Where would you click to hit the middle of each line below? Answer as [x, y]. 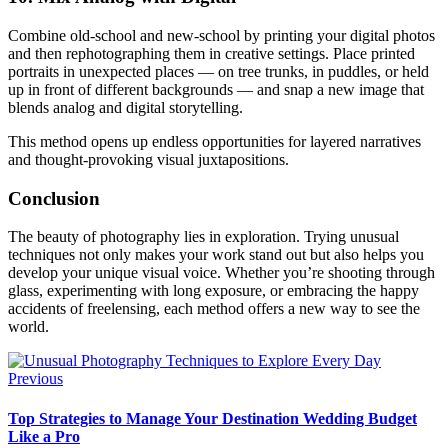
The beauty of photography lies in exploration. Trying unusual [203, 237]
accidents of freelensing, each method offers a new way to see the [214, 309]
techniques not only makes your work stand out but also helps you [216, 255]
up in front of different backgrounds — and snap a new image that [216, 89]
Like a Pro [44, 436]
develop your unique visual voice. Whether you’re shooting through [221, 273]
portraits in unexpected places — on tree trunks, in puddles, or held [218, 71]
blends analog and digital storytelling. [125, 107]
